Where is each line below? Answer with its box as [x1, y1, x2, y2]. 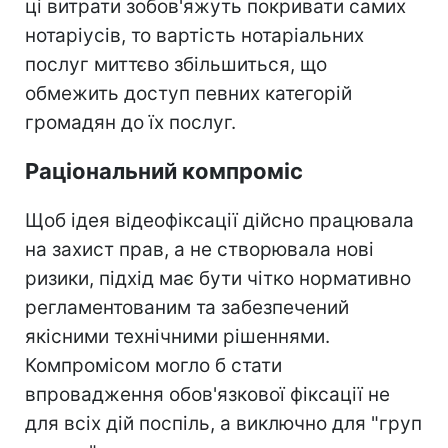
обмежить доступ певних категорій [25, 81, 352, 105]
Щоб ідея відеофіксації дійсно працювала [25, 208, 414, 232]
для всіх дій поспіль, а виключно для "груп [25, 411, 422, 435]
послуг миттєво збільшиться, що [25, 52, 327, 76]
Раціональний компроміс [25, 157, 303, 184]
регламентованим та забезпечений [25, 295, 349, 319]
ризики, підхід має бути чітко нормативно [25, 266, 411, 290]
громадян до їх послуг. [25, 110, 236, 134]
